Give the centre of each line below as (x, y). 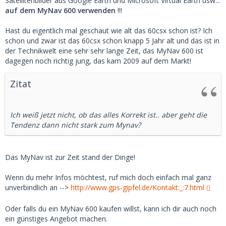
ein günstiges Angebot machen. (56, 218)
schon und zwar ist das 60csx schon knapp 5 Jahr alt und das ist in (112, 40)
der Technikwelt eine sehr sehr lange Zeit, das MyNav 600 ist (104, 50)
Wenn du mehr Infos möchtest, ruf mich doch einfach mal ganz (108, 177)
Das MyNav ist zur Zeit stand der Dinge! (70, 157)
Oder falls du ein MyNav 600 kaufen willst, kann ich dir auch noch (111, 208)
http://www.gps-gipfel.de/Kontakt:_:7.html (137, 187)
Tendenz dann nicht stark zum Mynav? (75, 125)
